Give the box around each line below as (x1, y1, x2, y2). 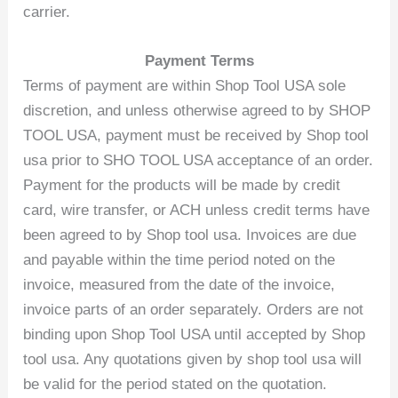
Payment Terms (144, 52, 254, 70)
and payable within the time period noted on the (23, 251, 336, 269)
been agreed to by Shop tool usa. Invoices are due (23, 227, 357, 244)
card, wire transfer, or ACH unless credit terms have (23, 202, 370, 219)
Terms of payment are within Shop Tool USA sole (23, 77, 346, 95)
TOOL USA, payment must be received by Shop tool (23, 127, 370, 145)
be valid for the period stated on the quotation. (23, 376, 328, 394)
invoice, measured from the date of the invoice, (23, 276, 336, 294)
